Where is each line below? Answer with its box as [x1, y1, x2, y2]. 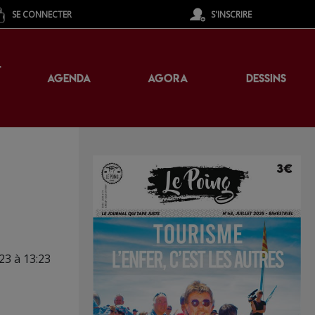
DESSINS [245, 70, 286, 86]
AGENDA [47, 70, 91, 86]
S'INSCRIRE [210, 8, 252, 20]
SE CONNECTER [12, 8, 72, 20]
